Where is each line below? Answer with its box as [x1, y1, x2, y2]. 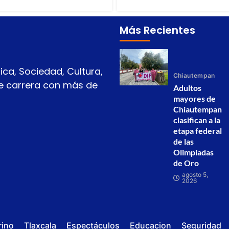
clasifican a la [173, 115, 220, 125]
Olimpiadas [173, 147, 214, 157]
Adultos [173, 83, 201, 93]
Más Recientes [120, 23, 195, 38]
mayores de [173, 94, 216, 104]
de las [173, 136, 194, 147]
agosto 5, [181, 171, 208, 179]
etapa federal [173, 126, 222, 136]
